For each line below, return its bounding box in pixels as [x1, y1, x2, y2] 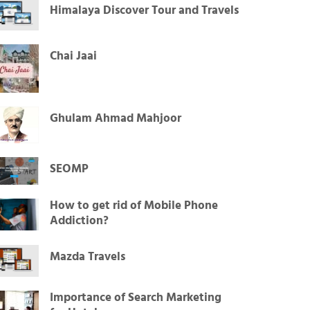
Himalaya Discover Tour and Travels [50, 1, 239, 21]
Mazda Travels [50, 247, 126, 266]
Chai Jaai [50, 47, 98, 66]
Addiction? [50, 211, 109, 230]
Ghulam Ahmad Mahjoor [50, 109, 182, 129]
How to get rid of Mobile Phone [50, 196, 219, 215]
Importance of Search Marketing [50, 289, 222, 308]
